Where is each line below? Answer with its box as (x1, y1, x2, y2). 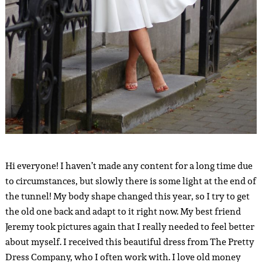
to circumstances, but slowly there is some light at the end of (5, 173, 256, 188)
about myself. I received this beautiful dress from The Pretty (5, 234, 254, 249)
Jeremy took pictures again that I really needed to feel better (5, 219, 254, 234)
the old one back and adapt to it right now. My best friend (5, 204, 241, 219)
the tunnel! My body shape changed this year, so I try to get (5, 188, 250, 204)
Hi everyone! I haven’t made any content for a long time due (5, 158, 253, 173)
